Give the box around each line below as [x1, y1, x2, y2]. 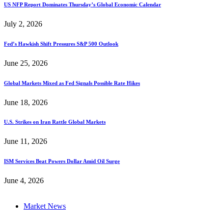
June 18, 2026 [4, 98, 48, 107]
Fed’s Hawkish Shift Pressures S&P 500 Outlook [4, 40, 118, 47]
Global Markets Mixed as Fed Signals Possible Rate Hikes [4, 80, 140, 86]
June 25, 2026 [4, 58, 48, 67]
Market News [24, 202, 66, 211]
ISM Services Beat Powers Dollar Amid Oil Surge [4, 158, 120, 165]
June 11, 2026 [4, 137, 47, 146]
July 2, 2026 [4, 19, 42, 28]
